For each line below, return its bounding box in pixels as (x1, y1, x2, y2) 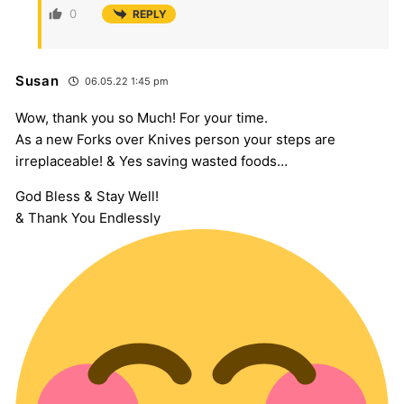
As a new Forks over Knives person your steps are (15, 131, 335, 149)
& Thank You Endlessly (15, 209, 161, 227)
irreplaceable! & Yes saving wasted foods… (15, 152, 288, 170)
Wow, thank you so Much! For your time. (15, 109, 268, 127)
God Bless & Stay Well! (15, 188, 159, 206)
